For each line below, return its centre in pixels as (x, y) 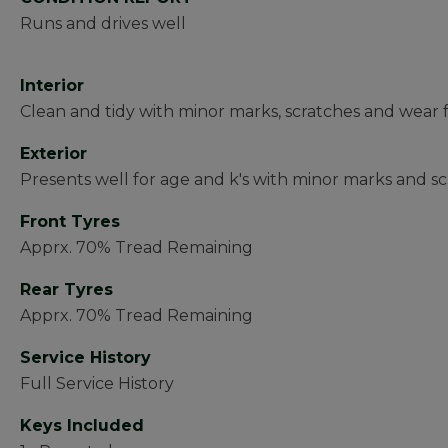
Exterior (53, 153)
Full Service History (97, 383)
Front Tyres (70, 221)
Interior (52, 85)
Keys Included (82, 425)
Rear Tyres (66, 289)
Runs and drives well (103, 23)
